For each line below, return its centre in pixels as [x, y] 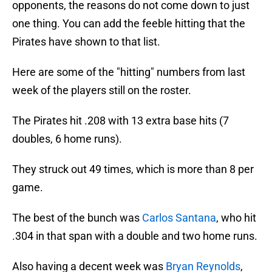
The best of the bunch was [77, 218]
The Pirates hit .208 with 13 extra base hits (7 [121, 121]
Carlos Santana [179, 218]
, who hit [236, 218]
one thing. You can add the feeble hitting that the [129, 24]
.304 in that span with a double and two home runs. [135, 236]
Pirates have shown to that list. [86, 42]
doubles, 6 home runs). [67, 139]
